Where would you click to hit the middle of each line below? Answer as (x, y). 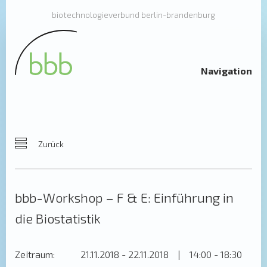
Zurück (50, 144)
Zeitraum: (35, 254)
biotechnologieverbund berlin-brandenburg (133, 15)
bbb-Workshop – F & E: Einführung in (124, 197)
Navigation (226, 71)
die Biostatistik (58, 218)
